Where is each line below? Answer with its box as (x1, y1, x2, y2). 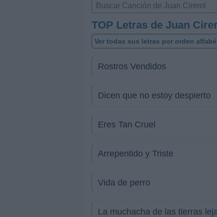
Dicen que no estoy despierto (98, 91, 211, 100)
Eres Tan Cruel (98, 120, 155, 129)
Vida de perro (98, 178, 150, 187)
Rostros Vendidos (98, 62, 166, 71)
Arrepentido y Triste (98, 149, 173, 158)
